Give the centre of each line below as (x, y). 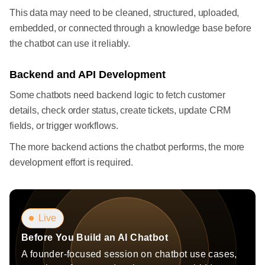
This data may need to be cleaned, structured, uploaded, (125, 13)
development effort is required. (72, 163)
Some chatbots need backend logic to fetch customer (117, 95)
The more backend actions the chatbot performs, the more (127, 147)
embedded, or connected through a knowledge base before (130, 28)
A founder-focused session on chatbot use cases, (129, 254)
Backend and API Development (88, 75)
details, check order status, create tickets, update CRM (120, 111)
